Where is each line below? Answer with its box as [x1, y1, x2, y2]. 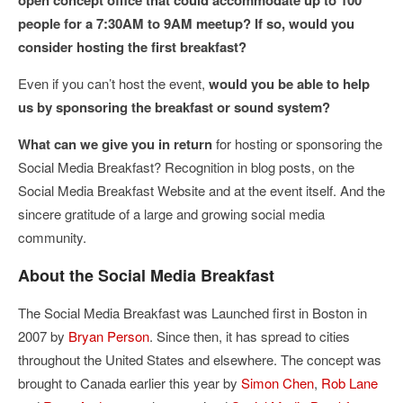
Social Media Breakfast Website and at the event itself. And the [18, 181, 385, 200]
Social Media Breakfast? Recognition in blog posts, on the [18, 157, 354, 176]
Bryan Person [68, 327, 149, 345]
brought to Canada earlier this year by [18, 373, 241, 392]
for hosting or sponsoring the [212, 134, 382, 153]
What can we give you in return [18, 134, 212, 154]
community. [18, 228, 86, 246]
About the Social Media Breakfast [18, 264, 274, 287]
